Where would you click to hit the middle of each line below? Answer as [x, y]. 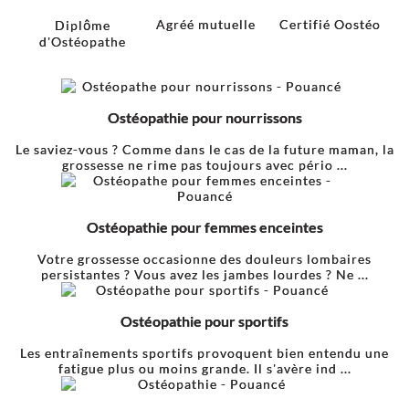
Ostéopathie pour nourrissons [204, 117]
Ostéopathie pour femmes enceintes [204, 226]
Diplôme [82, 25]
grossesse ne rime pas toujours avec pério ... [204, 164]
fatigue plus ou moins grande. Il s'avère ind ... [204, 368]
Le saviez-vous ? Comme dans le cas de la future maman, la [204, 149]
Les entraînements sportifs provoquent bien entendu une [204, 352]
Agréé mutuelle [206, 24]
